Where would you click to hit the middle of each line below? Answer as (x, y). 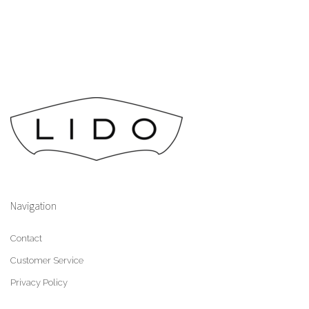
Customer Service (47, 260)
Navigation (33, 205)
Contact (26, 238)
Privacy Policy (39, 282)
